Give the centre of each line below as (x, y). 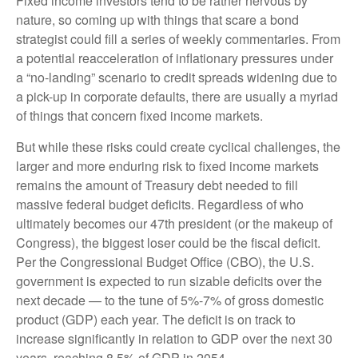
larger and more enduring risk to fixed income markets (167, 165)
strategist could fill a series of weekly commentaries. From (178, 38)
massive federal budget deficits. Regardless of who (160, 204)
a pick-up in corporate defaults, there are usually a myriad (177, 96)
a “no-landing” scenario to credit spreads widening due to (177, 77)
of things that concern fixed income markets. (139, 115)
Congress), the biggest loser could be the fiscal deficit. (168, 242)
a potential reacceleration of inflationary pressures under (175, 58)
